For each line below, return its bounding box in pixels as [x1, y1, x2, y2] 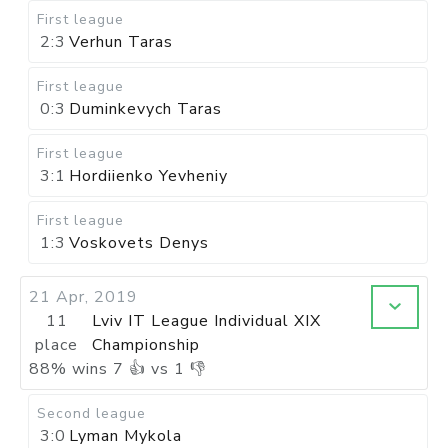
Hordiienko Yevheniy [69, 165, 228, 187]
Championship [92, 334, 201, 356]
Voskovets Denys [69, 232, 209, 254]
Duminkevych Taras [69, 98, 222, 120]
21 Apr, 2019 [29, 286, 138, 308]
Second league [37, 404, 146, 423]
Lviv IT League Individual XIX [92, 310, 322, 332]
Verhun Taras [69, 31, 173, 53]
